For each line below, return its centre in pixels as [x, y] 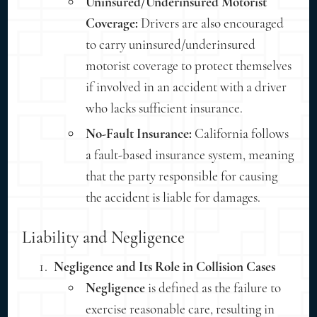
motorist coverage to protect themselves [189, 65]
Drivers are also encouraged [211, 23]
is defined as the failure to [213, 287]
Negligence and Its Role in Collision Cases [165, 266]
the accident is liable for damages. [173, 197]
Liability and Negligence [104, 237]
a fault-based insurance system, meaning [190, 154]
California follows [241, 133]
